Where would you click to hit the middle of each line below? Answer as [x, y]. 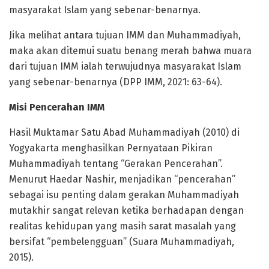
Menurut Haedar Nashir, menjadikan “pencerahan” [122, 180]
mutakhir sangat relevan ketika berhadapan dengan [126, 211]
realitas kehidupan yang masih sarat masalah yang [122, 226]
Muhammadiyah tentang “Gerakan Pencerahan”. [116, 164]
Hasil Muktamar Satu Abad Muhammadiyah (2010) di [124, 133]
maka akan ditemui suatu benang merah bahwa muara [130, 51]
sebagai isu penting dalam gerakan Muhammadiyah [124, 195]
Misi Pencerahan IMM [57, 107]
